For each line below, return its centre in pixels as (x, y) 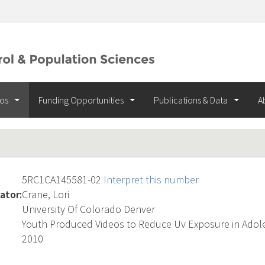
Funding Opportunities (82, 100)
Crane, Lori (46, 194)
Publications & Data (192, 100)
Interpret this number (151, 180)
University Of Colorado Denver (88, 209)
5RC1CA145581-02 (63, 180)
